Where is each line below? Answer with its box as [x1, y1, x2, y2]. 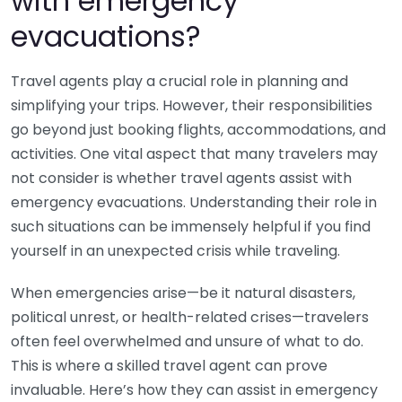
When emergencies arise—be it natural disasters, [11, 283, 355, 303]
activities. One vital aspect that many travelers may [11, 144, 378, 164]
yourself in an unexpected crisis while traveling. [11, 240, 340, 261]
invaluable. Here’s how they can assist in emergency [11, 380, 378, 400]
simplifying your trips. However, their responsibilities [11, 95, 372, 116]
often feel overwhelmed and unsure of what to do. [11, 331, 363, 352]
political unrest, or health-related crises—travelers [11, 307, 369, 328]
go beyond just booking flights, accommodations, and [11, 119, 386, 140]
